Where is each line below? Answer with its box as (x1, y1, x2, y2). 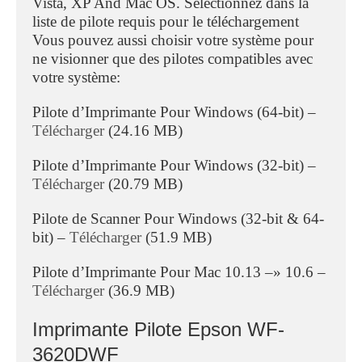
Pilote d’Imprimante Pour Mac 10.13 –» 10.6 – (32, 263, 326, 280)
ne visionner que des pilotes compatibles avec (32, 49, 313, 67)
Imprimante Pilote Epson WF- (32, 318, 284, 340)
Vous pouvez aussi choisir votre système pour (32, 31, 314, 48)
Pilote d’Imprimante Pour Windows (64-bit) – (32, 103, 316, 120)
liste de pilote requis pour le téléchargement (32, 12, 299, 30)
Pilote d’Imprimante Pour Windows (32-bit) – (32, 156, 316, 174)
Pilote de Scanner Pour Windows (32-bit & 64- (32, 209, 324, 227)
